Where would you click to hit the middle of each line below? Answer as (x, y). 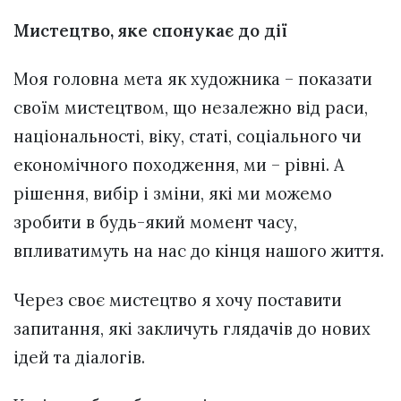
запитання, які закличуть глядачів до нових (192, 328)
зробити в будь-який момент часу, (155, 222)
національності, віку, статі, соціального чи (188, 137)
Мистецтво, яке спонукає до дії (150, 31)
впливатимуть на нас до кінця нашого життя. (199, 251)
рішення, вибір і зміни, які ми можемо (173, 194)
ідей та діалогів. (79, 357)
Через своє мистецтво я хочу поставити (178, 299)
